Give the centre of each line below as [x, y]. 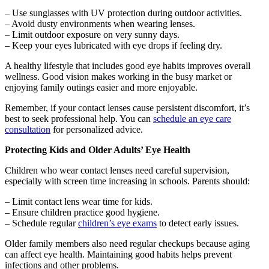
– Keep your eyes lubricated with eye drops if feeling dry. [113, 46]
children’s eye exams [117, 223]
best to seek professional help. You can [79, 119]
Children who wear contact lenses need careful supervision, [117, 171]
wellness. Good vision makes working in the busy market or [118, 77]
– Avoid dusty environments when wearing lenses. [100, 24]
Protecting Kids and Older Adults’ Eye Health [98, 150]
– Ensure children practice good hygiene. [82, 213]
